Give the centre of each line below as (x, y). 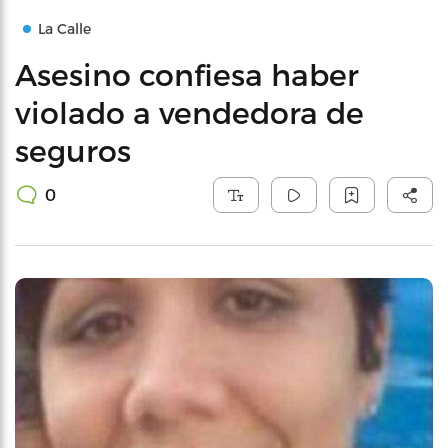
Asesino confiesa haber (187, 74)
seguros (73, 150)
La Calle (64, 28)
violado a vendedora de (189, 112)
